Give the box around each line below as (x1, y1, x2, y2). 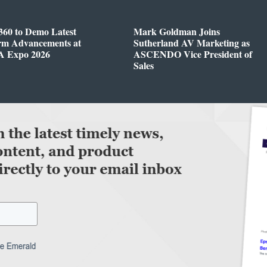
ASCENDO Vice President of (133, 46, 252, 61)
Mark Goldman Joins (133, 24, 220, 38)
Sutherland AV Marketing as (133, 35, 250, 49)
